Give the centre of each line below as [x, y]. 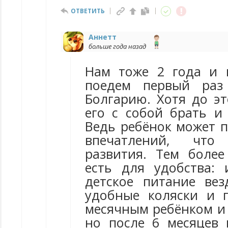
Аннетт [103, 37]
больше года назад [117, 46]
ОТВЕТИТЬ [88, 11]
